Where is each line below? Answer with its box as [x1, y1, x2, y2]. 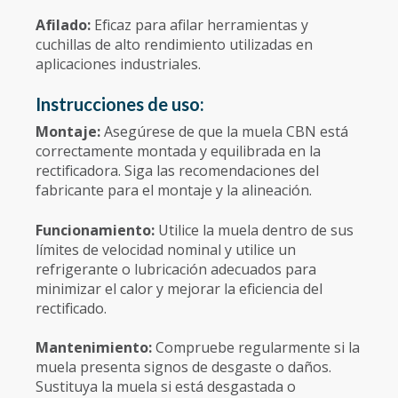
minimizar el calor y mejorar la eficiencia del [36, 278, 322, 298]
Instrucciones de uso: [36, 93, 204, 115]
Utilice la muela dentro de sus [158, 219, 354, 240]
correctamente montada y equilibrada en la [36, 141, 321, 162]
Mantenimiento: [36, 338, 155, 358]
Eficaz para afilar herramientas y [94, 14, 308, 35]
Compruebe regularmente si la [155, 338, 360, 358]
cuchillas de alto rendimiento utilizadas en [36, 34, 313, 54]
